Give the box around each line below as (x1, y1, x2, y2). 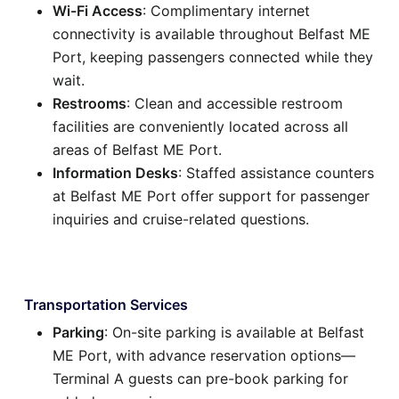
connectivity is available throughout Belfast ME (53, 24, 370, 43)
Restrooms (53, 94, 126, 112)
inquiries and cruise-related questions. (53, 209, 309, 228)
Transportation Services (24, 295, 188, 313)
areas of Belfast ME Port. (53, 140, 222, 159)
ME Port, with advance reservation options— (53, 346, 355, 364)
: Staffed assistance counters (178, 163, 374, 182)
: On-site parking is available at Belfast (104, 322, 364, 341)
